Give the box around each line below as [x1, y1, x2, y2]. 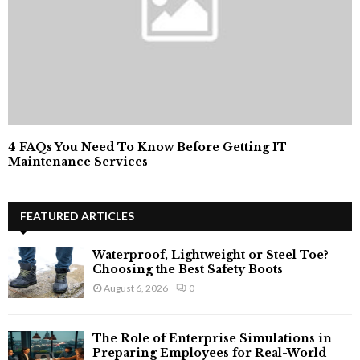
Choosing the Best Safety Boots [92, 261, 283, 276]
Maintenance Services [8, 153, 148, 169]
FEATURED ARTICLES [20, 208, 134, 223]
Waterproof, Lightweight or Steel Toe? [92, 247, 329, 262]
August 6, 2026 [104, 281, 168, 294]
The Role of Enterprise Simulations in [92, 331, 332, 346]
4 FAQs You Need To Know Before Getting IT [8, 139, 287, 154]
